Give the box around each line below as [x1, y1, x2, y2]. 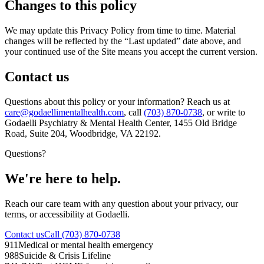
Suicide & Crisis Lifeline [19, 250, 111, 260]
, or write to [202, 107, 245, 117]
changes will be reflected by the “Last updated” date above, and [5, 36, 241, 47]
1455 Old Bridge [174, 117, 237, 128]
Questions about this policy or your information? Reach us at [5, 96, 230, 107]
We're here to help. [5, 170, 121, 186]
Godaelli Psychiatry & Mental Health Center [5, 117, 169, 128]
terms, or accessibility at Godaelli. [5, 209, 130, 219]
